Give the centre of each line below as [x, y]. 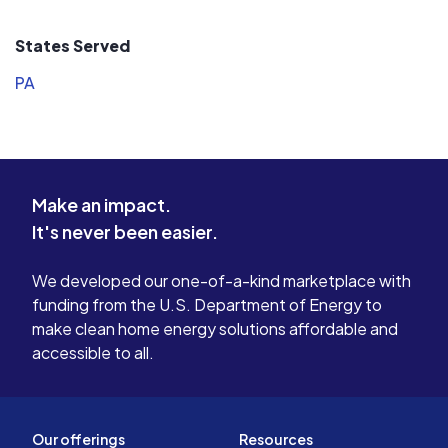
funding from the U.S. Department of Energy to [207, 305]
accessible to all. [93, 353]
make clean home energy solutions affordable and [215, 329]
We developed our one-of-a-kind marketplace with [221, 281]
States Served [72, 46]
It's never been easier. [125, 232]
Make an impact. [101, 205]
